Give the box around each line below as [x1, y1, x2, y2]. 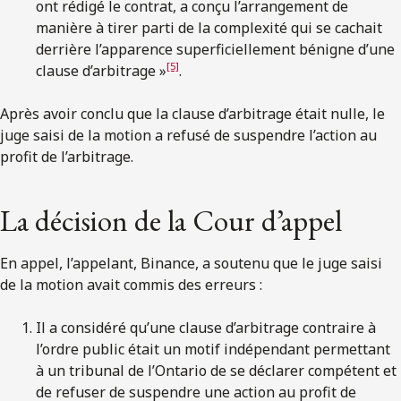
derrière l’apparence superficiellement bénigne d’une [36, 38, 395, 59]
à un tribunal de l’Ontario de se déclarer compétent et [36, 360, 397, 380]
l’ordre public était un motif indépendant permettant [36, 338, 390, 359]
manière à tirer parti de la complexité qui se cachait [36, 17, 382, 38]
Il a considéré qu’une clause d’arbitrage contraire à [36, 317, 376, 337]
